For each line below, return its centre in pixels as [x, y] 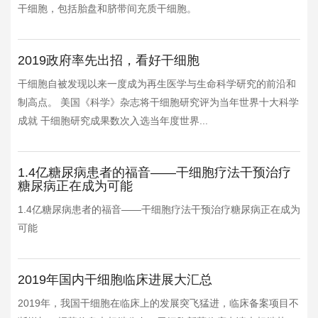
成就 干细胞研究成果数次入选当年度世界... [113, 121]
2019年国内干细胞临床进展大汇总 [115, 280]
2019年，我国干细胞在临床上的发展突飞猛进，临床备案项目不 [158, 303]
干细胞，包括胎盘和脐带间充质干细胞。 [107, 9]
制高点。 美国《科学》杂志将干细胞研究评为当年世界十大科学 [158, 102]
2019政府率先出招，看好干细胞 [109, 60]
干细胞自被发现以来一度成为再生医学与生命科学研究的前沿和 [157, 84]
